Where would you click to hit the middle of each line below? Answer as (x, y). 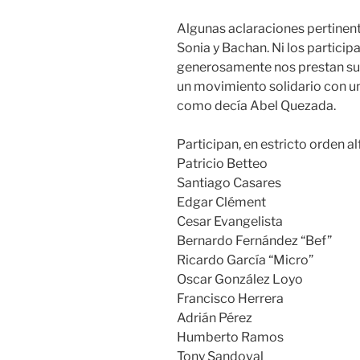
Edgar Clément (221, 202)
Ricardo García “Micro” (245, 260)
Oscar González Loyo (240, 279)
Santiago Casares (229, 182)
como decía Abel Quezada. (256, 105)
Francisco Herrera (230, 298)
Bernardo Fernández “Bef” (254, 240)
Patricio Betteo (222, 163)
